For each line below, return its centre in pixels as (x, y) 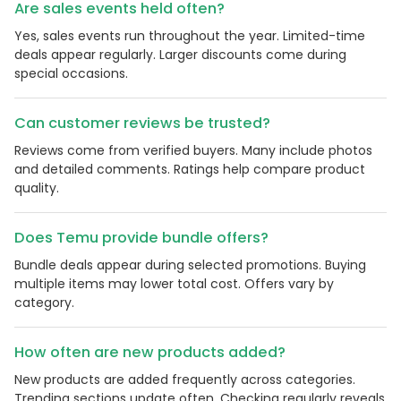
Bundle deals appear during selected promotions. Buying (190, 265)
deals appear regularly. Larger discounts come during (180, 55)
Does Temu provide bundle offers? (141, 238)
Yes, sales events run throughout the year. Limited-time (190, 36)
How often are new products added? (150, 353)
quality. (37, 188)
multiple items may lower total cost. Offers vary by (174, 284)
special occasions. (71, 74)
